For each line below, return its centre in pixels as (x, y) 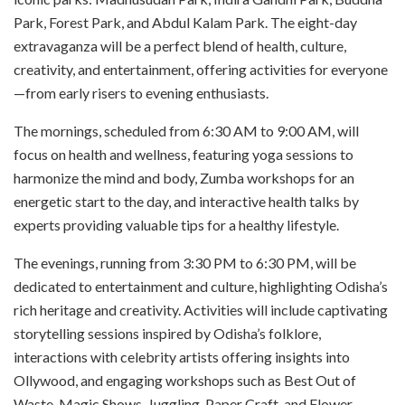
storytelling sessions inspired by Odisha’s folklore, (167, 333)
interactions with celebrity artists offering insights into (182, 356)
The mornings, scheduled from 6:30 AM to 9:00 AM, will (186, 130)
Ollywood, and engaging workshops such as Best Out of (185, 380)
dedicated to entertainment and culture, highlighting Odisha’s (201, 286)
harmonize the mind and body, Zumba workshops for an (184, 177)
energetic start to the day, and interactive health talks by (186, 201)
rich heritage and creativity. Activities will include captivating (201, 309)
